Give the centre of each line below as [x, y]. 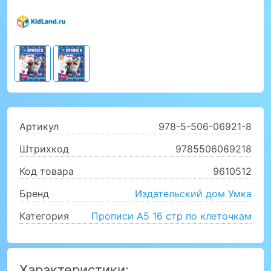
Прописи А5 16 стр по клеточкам [171, 216]
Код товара [47, 171]
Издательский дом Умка [193, 194]
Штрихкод [44, 149]
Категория [44, 216]
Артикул [39, 126]
